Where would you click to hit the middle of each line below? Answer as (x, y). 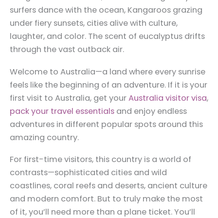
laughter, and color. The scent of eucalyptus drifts (107, 36)
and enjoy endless (151, 111)
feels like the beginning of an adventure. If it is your (109, 85)
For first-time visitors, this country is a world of (100, 159)
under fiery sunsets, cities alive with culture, (94, 23)
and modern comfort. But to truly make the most (106, 199)
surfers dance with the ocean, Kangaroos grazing (106, 10)
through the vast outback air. (67, 50)
